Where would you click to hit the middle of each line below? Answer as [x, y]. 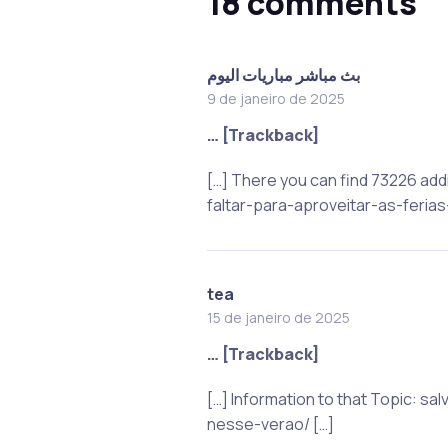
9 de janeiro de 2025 [275, 98]
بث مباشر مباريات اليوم [283, 74]
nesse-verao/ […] [270, 423]
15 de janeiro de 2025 [278, 317]
